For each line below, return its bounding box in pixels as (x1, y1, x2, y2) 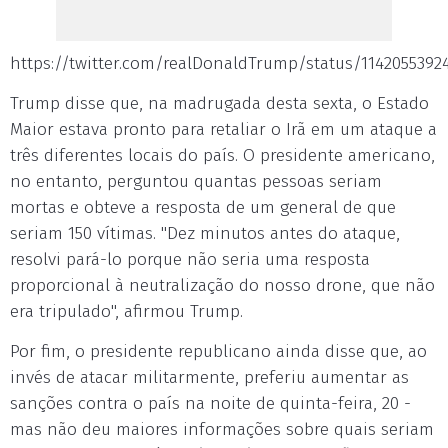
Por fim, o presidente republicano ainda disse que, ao (10, 340, 427, 362)
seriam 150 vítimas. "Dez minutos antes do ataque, (10, 222, 400, 244)
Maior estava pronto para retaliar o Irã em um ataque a (10, 118, 437, 140)
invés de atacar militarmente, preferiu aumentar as (10, 366, 409, 388)
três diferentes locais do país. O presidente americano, (10, 144, 435, 166)
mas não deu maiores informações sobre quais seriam (10, 418, 434, 440)
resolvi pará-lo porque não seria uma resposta (10, 248, 370, 270)
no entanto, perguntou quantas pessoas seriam (10, 170, 382, 192)
